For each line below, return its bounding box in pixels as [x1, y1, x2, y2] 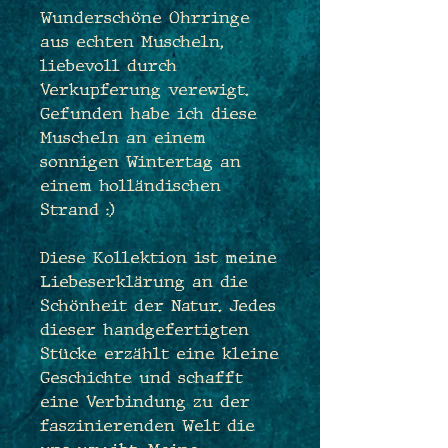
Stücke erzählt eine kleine [40, 342, 279, 364]
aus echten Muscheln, [40, 30, 223, 52]
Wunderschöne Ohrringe [40, 6, 250, 28]
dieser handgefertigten [40, 318, 249, 340]
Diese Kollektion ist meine [40, 246, 277, 268]
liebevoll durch [40, 54, 177, 76]
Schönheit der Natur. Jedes [40, 294, 276, 316]
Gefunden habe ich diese [40, 102, 257, 124]
